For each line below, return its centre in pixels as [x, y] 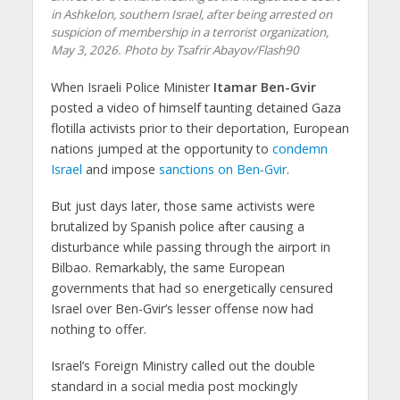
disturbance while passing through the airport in [190, 246]
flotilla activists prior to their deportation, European [200, 128]
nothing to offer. [98, 329]
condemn [300, 148]
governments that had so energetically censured [192, 287]
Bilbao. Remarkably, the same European [167, 267]
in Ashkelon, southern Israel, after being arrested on [191, 14]
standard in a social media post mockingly [174, 386]
